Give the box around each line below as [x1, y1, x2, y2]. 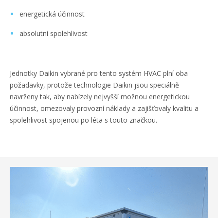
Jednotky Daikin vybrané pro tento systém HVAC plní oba [10, 69, 188, 78]
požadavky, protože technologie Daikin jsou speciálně [10, 80, 179, 90]
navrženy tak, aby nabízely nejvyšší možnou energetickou [10, 92, 190, 102]
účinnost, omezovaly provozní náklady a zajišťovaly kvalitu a [10, 104, 199, 113]
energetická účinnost [19, 9, 85, 19]
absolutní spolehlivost [19, 29, 88, 38]
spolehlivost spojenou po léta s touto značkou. [10, 115, 157, 125]
